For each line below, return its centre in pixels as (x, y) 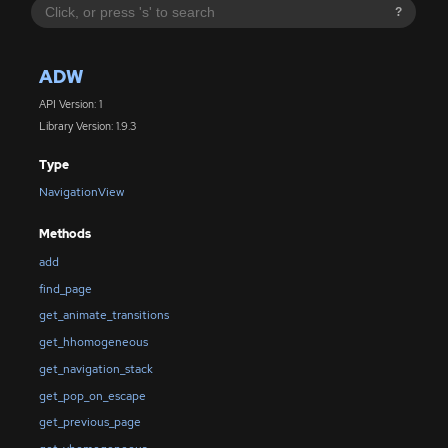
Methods (64, 234)
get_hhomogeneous (93, 342)
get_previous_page (89, 422)
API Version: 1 (70, 103)
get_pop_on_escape (92, 395)
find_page (65, 288)
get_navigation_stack (95, 368)
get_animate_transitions (103, 315)
